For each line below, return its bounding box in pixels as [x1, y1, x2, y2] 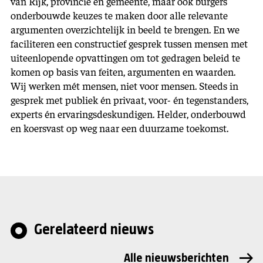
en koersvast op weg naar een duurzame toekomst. [11, 121, 228, 134]
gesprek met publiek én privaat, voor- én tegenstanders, [11, 93, 248, 106]
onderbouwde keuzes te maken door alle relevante [11, 8, 228, 22]
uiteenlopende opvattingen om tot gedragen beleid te [11, 50, 240, 64]
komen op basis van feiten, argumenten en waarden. [11, 65, 235, 78]
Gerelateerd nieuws [34, 222, 154, 237]
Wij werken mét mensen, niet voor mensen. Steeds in [11, 79, 238, 92]
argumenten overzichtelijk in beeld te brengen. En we [11, 22, 240, 36]
